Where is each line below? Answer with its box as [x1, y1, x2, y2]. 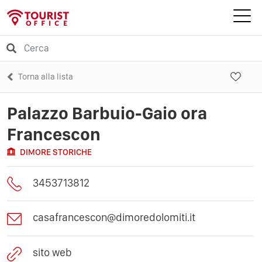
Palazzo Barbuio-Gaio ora [7, 102, 207, 123]
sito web [33, 245, 72, 259]
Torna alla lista [18, 71, 73, 82]
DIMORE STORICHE [20, 146, 92, 157]
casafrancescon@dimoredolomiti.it [33, 211, 195, 225]
